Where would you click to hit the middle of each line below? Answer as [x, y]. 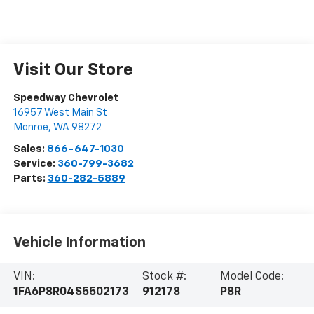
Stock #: [164, 277]
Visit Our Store [73, 70]
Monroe [30, 128]
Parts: [30, 179]
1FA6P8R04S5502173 [71, 293]
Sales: [30, 149]
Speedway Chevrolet [66, 98]
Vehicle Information [79, 242]
